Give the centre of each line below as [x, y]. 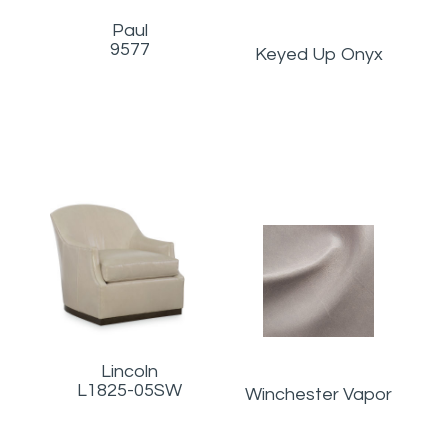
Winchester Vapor [318, 395]
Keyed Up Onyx [318, 54]
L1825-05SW [129, 390]
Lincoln [129, 371]
